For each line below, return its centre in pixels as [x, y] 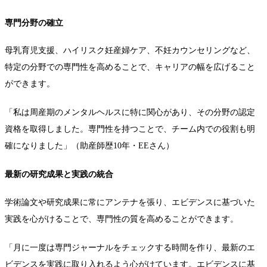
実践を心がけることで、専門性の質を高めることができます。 [122, 219]
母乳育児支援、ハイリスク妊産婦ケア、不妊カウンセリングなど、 [130, 51]
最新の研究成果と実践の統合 [59, 175]
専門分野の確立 [34, 23]
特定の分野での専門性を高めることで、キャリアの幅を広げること [130, 67]
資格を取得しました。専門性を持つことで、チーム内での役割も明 [130, 129]
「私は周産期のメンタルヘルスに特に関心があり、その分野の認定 [130, 113]
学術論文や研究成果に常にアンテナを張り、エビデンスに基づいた [130, 202]
